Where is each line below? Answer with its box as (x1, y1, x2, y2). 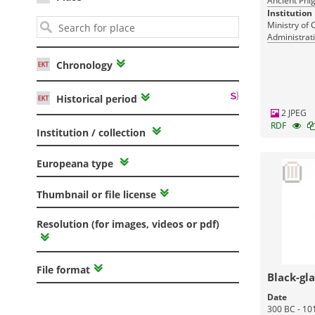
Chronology (53, 58, 112, 72)
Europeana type (37, 156, 116, 170)
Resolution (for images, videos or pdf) (37, 217, 219, 231)
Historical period (53, 91, 137, 105)
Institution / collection (37, 125, 148, 139)
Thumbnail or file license (37, 187, 156, 201)
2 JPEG (278, 107, 307, 119)
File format (37, 262, 90, 276)
